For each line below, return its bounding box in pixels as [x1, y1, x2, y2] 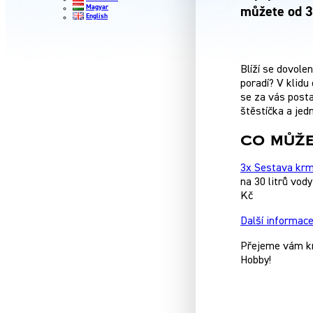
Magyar [86, 2, 108, 11]
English [86, 11, 108, 20]
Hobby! [240, 255, 271, 267]
